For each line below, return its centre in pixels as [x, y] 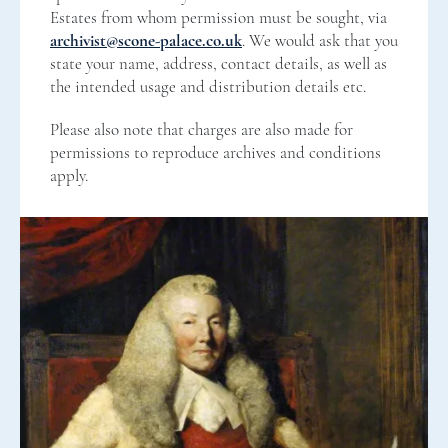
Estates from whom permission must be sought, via [218, 18]
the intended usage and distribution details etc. [208, 87]
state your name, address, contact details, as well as [218, 64]
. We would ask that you [320, 41]
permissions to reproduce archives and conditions [215, 153]
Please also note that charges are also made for [201, 130]
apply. [69, 176]
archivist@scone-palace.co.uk [146, 41]
